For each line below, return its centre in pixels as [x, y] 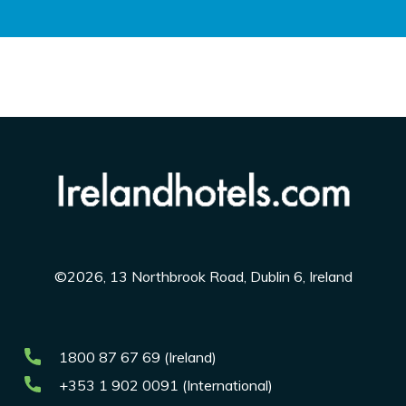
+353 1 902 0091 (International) [165, 385]
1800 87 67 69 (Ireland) [137, 358]
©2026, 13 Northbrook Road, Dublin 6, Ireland [203, 277]
